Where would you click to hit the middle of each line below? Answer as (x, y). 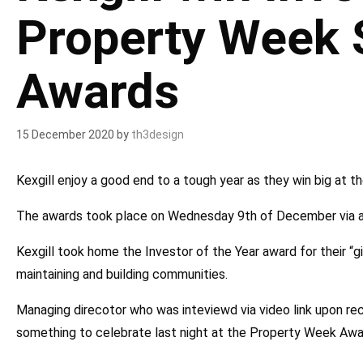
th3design (158, 135)
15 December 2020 (65, 135)
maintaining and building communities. (122, 274)
